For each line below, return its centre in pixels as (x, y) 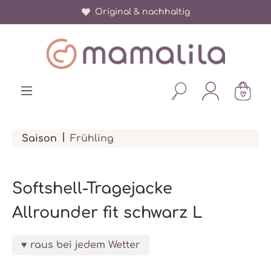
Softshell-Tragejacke (92, 188)
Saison (39, 139)
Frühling (92, 139)
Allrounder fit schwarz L (107, 213)
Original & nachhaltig (140, 12)
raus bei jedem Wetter (85, 245)
